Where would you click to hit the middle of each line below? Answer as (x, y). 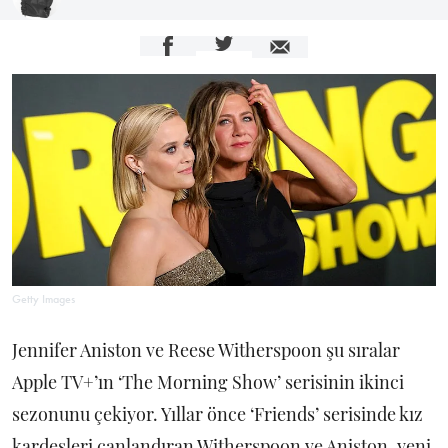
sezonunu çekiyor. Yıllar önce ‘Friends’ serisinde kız (217, 414)
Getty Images (43, 299)
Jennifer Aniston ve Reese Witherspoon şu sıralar (206, 350)
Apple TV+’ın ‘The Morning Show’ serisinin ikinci (208, 382)
